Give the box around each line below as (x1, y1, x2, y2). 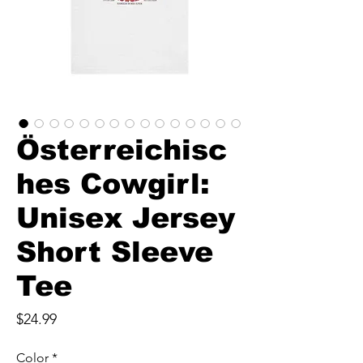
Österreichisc (16, 134, 227, 165)
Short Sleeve (16, 236, 213, 267)
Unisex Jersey (16, 202, 235, 233)
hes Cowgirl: (16, 168, 210, 199)
